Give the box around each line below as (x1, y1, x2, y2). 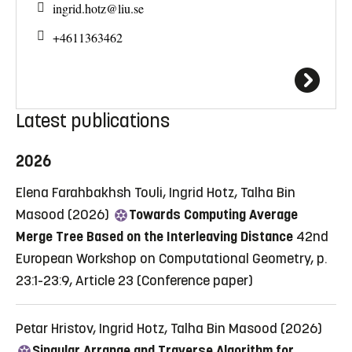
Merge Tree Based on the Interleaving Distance (16, 227, 293, 245)
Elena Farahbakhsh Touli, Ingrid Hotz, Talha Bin (16, 183, 295, 201)
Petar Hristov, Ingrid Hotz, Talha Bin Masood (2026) (16, 319, 322, 337)
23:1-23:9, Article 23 (16, 271, 134, 289)
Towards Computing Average (129, 205, 298, 223)
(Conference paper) (137, 271, 253, 289)
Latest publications (16, 108, 170, 133)
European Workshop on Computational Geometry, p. (16, 249, 327, 267)
